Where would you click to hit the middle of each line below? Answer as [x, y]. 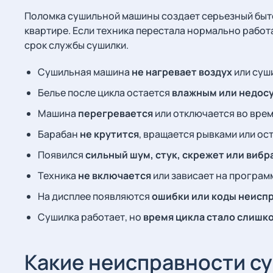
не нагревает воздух [182, 72]
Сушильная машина [85, 72]
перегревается [115, 113]
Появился [62, 155]
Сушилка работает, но [90, 217]
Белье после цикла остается [105, 93]
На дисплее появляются [95, 196]
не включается [115, 175]
